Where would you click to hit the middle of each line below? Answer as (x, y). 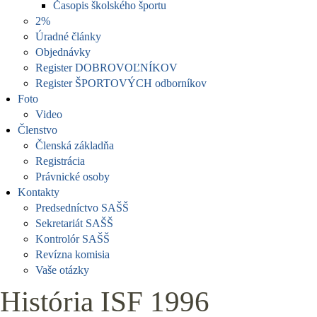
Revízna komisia (73, 254)
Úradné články (68, 36)
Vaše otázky (62, 270)
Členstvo (38, 130)
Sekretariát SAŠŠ (74, 223)
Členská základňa (75, 145)
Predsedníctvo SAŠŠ (82, 208)
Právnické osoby (73, 177)
